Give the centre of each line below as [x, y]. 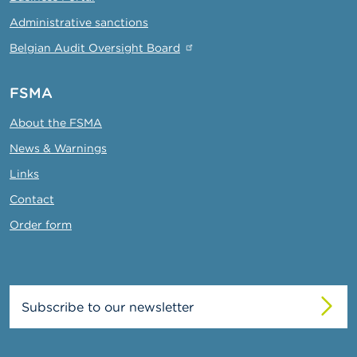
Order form [41, 224]
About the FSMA [56, 122]
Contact [32, 199]
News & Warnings [58, 148]
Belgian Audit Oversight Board [95, 47]
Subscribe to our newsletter [108, 306]
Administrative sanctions [79, 22]
